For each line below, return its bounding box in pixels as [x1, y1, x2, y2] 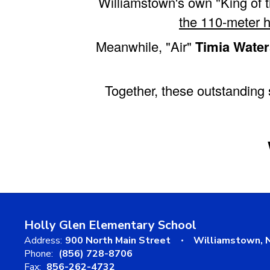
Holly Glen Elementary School [24, 216, 196, 233]
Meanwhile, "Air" [96, 36, 195, 55]
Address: [24, 233, 62, 247]
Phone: [24, 246, 53, 260]
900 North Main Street [65, 233, 171, 247]
